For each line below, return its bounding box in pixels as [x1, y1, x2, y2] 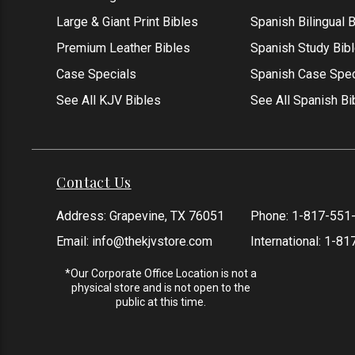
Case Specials [56, 67, 137, 82]
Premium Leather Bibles [56, 40, 191, 55]
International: [250, 234, 324, 249]
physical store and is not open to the [71, 281, 250, 294]
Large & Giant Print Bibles [56, 14, 199, 29]
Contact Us [56, 173, 132, 192]
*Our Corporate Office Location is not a [64, 267, 257, 280]
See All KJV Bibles [56, 93, 162, 108]
